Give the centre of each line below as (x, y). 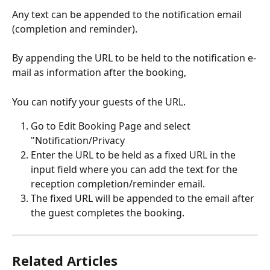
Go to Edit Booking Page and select (112, 126)
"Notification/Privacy (78, 141)
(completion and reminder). (75, 29)
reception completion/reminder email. (118, 184)
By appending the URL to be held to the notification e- (134, 58)
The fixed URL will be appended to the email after (144, 199)
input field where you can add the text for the (135, 170)
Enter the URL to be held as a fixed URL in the (134, 155)
